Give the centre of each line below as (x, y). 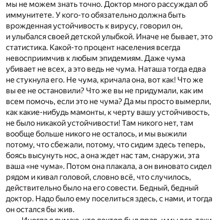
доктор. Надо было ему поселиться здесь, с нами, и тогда (109, 199)
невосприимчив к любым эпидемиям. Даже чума (96, 58)
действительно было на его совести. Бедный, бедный (102, 188)
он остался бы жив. (40, 210)
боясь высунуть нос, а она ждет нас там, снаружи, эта (103, 156)
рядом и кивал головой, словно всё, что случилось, (98, 177)
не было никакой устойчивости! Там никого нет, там (100, 123)
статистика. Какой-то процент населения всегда (93, 48)
